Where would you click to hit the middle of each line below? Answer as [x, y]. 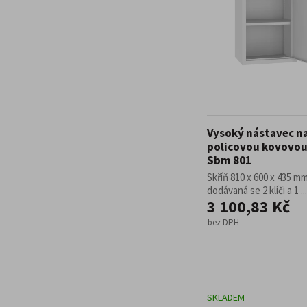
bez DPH [223, 222]
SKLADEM [226, 297]
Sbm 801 [229, 160]
